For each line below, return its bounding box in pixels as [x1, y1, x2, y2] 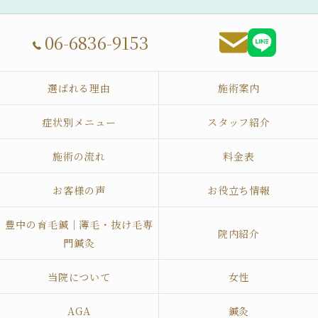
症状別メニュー [42, 115, 116, 129]
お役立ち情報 [207, 183, 271, 197]
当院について [47, 270, 111, 284]
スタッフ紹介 [207, 115, 271, 129]
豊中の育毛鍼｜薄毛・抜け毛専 [4, 217, 154, 231]
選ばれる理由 [47, 81, 111, 95]
